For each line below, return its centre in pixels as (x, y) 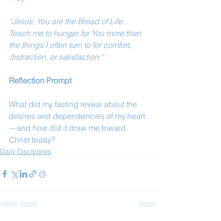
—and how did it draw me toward (68, 128)
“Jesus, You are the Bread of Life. (68, 21)
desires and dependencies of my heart (77, 116)
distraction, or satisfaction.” (56, 57)
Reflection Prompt (40, 80)
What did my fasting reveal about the (74, 104)
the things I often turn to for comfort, (71, 45)
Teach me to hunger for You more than (76, 33)
